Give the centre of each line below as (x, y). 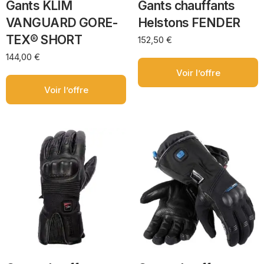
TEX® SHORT (44, 40)
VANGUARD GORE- (62, 23)
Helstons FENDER (189, 23)
